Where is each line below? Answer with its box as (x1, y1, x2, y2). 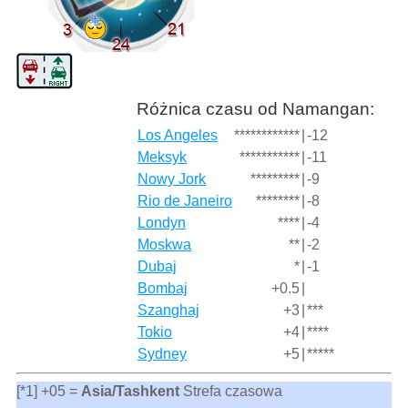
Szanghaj (138, 301, 200, 318)
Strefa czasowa (178, 382, 282, 399)
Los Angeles (138, 127, 219, 143)
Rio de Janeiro (138, 192, 233, 209)
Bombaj (138, 280, 189, 296)
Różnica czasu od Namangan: (137, 98, 375, 118)
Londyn (138, 214, 187, 230)
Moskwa (138, 236, 192, 252)
